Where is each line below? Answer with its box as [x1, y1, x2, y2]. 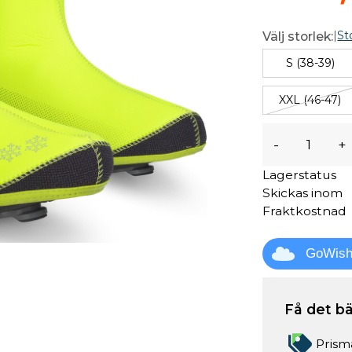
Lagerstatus [262, 167, 337, 182]
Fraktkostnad [262, 203, 347, 218]
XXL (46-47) [279, 93, 342, 107]
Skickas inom [262, 185, 343, 200]
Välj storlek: [262, 29, 334, 44]
